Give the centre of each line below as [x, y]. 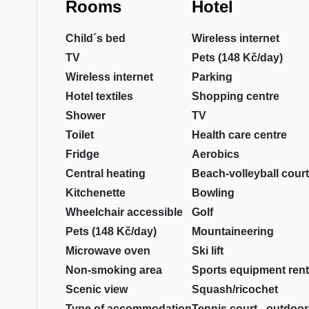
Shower [85, 116]
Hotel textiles [99, 96]
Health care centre [239, 135]
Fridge [82, 154]
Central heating [105, 173]
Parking [212, 77]
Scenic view [96, 289]
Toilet [79, 135]
